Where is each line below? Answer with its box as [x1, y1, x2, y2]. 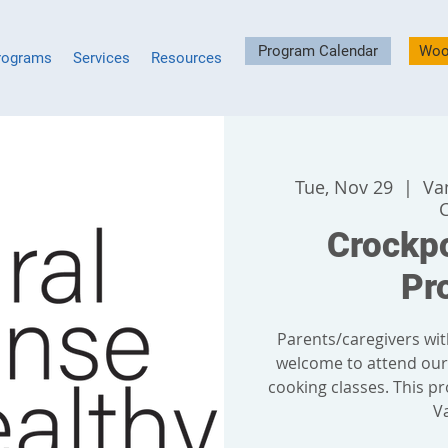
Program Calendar [258, 42, 378, 60]
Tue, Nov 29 [294, 175, 393, 199]
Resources [151, 48, 223, 67]
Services [73, 48, 131, 67]
